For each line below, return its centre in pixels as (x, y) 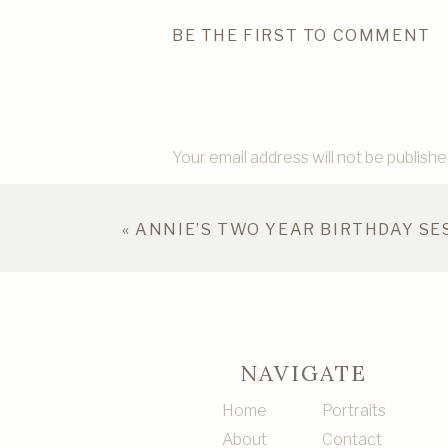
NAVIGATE (304, 373)
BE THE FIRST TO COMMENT (301, 35)
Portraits (354, 410)
